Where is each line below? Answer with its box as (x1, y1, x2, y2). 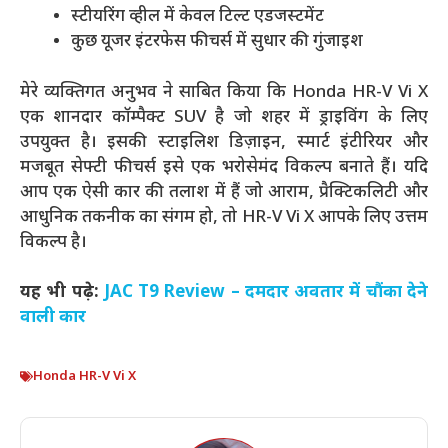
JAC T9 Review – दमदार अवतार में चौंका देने (103, 282, 429, 304)
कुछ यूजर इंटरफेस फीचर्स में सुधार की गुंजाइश (71, 31, 363, 53)
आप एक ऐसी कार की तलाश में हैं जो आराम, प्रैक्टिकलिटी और (20, 181, 428, 204)
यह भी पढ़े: (20, 282, 104, 304)
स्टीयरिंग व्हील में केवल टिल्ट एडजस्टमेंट (71, 6, 324, 28)
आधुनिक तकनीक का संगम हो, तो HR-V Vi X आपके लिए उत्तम (20, 206, 428, 229)
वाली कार (20, 307, 86, 329)
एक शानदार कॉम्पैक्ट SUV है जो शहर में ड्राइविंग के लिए (20, 106, 428, 129)
